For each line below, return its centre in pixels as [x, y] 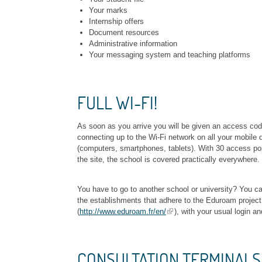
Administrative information [133, 43]
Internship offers [116, 21]
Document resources [124, 32]
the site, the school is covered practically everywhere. [168, 159]
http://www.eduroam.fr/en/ [123, 211]
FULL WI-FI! [117, 102]
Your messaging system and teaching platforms [169, 54]
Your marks [108, 10]
